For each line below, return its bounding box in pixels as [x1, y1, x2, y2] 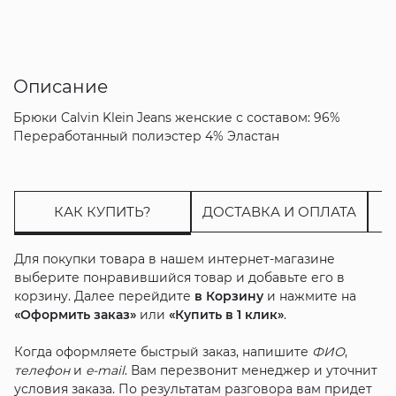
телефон [13, 362, 70, 378]
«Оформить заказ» [13, 306, 136, 323]
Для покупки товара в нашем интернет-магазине [13, 250, 335, 267]
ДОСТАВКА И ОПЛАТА [202, 202, 356, 220]
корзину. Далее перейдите [13, 287, 194, 304]
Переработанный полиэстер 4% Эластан [12, 127, 279, 144]
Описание [12, 75, 108, 97]
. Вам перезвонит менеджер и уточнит [124, 362, 377, 378]
